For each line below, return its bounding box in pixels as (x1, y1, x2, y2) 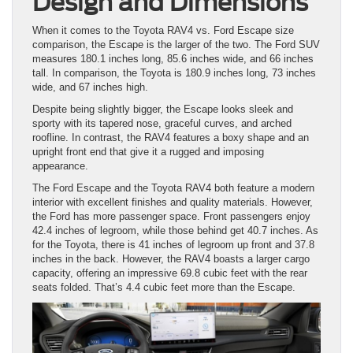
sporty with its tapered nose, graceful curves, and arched (32, 117, 292, 129)
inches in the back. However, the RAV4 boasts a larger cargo (32, 252, 310, 265)
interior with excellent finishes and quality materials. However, (32, 195, 313, 208)
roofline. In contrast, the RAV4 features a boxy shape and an (32, 131, 309, 143)
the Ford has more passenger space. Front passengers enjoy (32, 210, 310, 222)
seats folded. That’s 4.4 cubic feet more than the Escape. (32, 281, 295, 293)
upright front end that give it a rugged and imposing (32, 145, 264, 158)
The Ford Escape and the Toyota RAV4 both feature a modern (32, 181, 314, 194)
